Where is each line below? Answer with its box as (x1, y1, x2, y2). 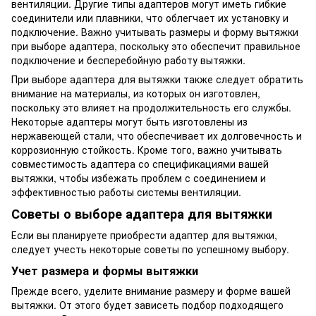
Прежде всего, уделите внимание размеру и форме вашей (11, 283, 291, 298)
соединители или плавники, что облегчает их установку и (11, 11, 288, 25)
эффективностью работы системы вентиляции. (11, 185, 241, 200)
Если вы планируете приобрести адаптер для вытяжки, (11, 227, 277, 242)
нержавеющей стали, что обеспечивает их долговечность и (11, 128, 302, 143)
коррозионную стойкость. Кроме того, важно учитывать (11, 142, 282, 157)
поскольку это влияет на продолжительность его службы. (11, 100, 291, 115)
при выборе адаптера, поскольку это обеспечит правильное (11, 39, 300, 54)
